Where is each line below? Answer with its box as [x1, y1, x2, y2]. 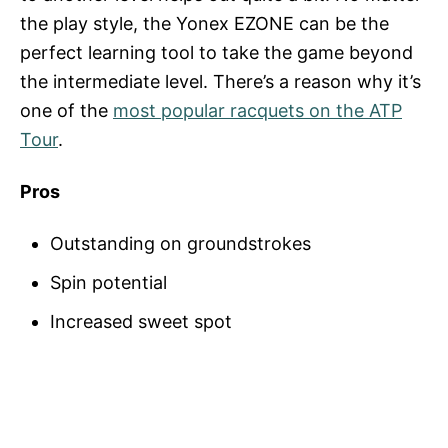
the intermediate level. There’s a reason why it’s [20, 70, 421, 92]
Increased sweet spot [50, 310, 232, 332]
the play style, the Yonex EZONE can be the [20, 12, 389, 34]
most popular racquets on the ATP [113, 99, 402, 121]
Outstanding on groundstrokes [50, 232, 311, 254]
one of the [20, 99, 113, 121]
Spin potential [50, 271, 172, 293]
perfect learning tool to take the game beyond [20, 41, 413, 63]
